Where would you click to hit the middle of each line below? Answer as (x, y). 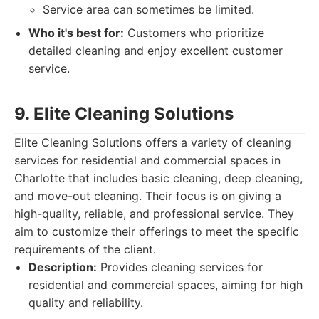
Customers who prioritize (194, 33)
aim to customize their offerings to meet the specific (157, 231)
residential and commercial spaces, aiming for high (166, 285)
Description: (63, 267)
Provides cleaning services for (180, 267)
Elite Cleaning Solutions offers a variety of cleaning (153, 142)
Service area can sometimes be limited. (148, 9)
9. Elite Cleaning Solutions (124, 114)
